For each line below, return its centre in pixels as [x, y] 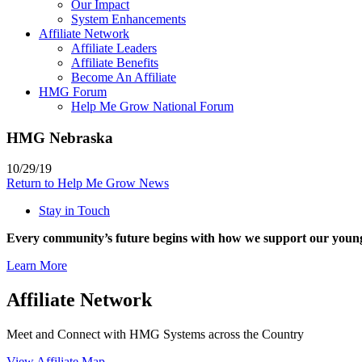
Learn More [37, 266]
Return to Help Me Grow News [88, 183]
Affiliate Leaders [114, 48]
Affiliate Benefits [115, 62]
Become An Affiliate [124, 77]
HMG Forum [73, 91]
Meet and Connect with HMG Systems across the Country [155, 335]
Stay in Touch [74, 211]
